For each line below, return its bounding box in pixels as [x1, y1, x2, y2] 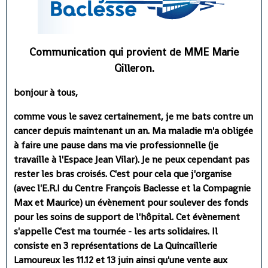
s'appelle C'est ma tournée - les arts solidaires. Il [14, 225, 218, 238]
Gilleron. [114, 61, 154, 75]
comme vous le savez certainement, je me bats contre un [14, 110, 253, 123]
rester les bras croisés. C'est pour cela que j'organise [14, 167, 232, 181]
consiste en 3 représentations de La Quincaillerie [14, 239, 217, 252]
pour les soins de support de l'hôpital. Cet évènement [14, 211, 240, 224]
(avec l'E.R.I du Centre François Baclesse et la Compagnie [14, 182, 251, 195]
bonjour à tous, [14, 86, 78, 99]
